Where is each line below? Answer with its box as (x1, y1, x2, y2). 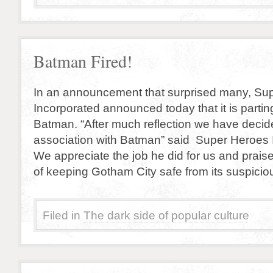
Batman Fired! (34, 50, 132, 73)
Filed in (43, 208, 80, 222)
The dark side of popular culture (83, 208, 249, 222)
